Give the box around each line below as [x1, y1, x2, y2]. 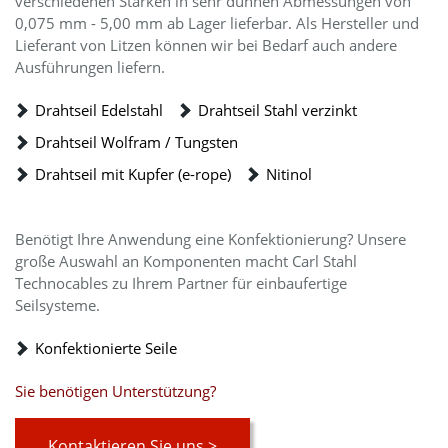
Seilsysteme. [15, 295, 100, 315]
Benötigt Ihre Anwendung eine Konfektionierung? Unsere [15, 229, 406, 249]
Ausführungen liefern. [15, 57, 165, 77]
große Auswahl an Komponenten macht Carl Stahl [15, 251, 357, 271]
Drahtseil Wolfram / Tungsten [35, 132, 238, 152]
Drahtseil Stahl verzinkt [198, 100, 357, 120]
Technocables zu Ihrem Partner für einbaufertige [15, 273, 347, 293]
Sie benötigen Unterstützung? [15, 381, 216, 401]
